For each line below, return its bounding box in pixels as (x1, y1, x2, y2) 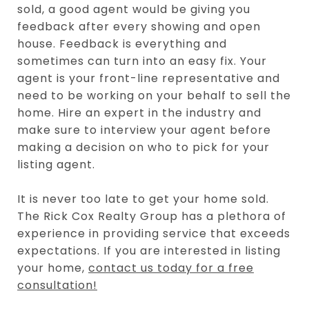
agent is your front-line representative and (17, 70, 280, 86)
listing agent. (17, 156, 95, 172)
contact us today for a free (88, 259, 254, 276)
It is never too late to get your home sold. (17, 190, 269, 207)
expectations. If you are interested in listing (17, 242, 281, 259)
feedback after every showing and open (17, 18, 261, 34)
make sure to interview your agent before (17, 121, 271, 138)
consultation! (17, 277, 97, 293)
